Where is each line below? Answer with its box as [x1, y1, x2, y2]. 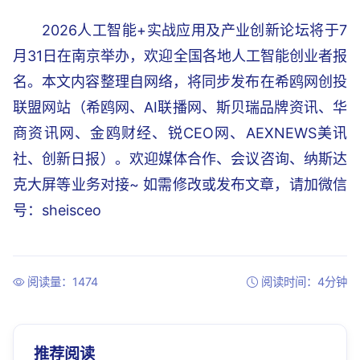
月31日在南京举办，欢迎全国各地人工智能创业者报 [13, 47, 347, 64]
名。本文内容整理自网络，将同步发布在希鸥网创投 [13, 73, 347, 90]
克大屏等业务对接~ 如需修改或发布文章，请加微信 [13, 176, 347, 193]
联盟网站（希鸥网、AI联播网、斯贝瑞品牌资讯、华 [13, 99, 347, 116]
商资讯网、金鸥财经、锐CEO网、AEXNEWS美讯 [13, 125, 347, 141]
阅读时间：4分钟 [261, 275, 347, 288]
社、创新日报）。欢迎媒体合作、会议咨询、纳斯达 [13, 150, 347, 167]
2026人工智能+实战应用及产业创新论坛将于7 [42, 22, 347, 39]
